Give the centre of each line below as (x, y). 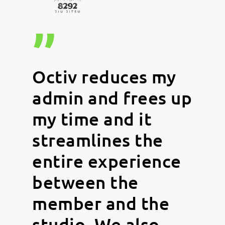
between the (85, 182)
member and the (101, 203)
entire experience (107, 161)
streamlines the (98, 140)
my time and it (92, 119)
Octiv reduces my (104, 76)
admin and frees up (112, 97)
